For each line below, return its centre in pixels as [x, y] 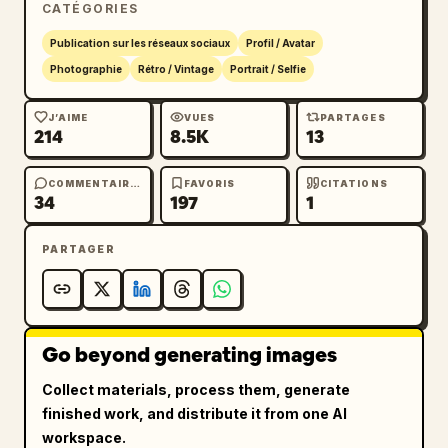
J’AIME [68, 117]
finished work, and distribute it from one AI [194, 413]
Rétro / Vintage [176, 69]
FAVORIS [210, 183]
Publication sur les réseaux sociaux [140, 43]
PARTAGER [79, 249]
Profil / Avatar [280, 43]
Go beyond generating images [189, 355]
